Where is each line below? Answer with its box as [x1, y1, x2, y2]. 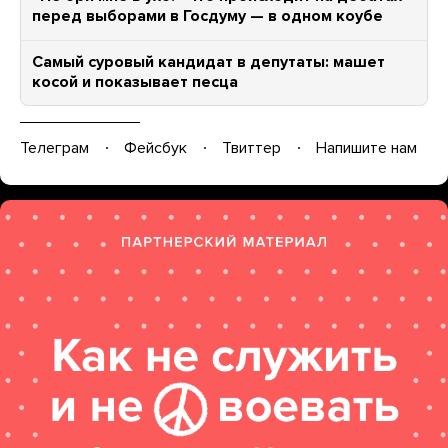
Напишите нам [316, 137, 417, 158]
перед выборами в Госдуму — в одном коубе [32, 6, 383, 26]
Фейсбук [124, 137, 187, 158]
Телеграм [20, 137, 89, 158]
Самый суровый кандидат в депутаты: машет [32, 52, 385, 72]
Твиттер [222, 137, 281, 158]
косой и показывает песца [32, 72, 238, 92]
